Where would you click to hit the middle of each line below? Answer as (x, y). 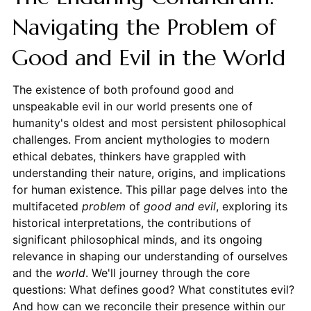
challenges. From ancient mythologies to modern (141, 139)
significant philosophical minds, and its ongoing (137, 239)
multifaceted (47, 206)
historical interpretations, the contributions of (132, 222)
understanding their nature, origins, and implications (149, 173)
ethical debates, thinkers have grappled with (129, 156)
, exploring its (251, 206)
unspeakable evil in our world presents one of (132, 106)
